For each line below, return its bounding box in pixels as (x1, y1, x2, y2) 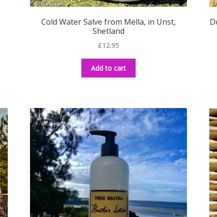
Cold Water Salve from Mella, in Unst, (41, 16, 176, 28)
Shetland (92, 26, 124, 37)
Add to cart (91, 63, 126, 73)
